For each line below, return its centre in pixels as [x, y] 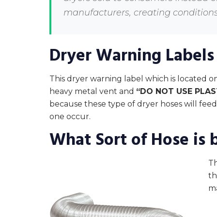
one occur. [70, 117]
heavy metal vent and [93, 92]
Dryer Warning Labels [132, 56]
